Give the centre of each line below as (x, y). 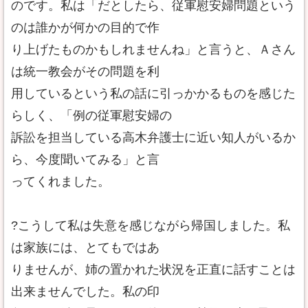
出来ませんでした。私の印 (85, 291)
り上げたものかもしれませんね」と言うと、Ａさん (153, 49)
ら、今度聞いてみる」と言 (85, 159)
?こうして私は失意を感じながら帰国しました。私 (151, 225)
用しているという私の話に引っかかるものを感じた (153, 93)
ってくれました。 (60, 181)
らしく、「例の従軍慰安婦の (91, 115)
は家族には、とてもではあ (85, 247)
